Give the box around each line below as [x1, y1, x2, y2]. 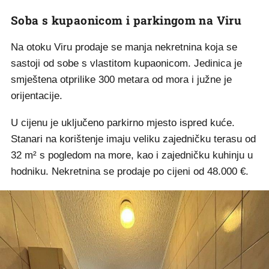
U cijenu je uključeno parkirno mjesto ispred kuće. [11, 117, 235, 128]
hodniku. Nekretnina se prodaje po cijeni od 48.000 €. [11, 166, 249, 177]
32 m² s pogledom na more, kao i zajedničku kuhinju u [11, 150, 253, 161]
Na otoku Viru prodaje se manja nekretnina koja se [11, 41, 237, 53]
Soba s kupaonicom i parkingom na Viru [11, 13, 242, 28]
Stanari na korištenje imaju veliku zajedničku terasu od [11, 133, 256, 145]
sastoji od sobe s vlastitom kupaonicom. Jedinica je [11, 58, 242, 69]
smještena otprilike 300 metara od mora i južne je [11, 74, 232, 85]
